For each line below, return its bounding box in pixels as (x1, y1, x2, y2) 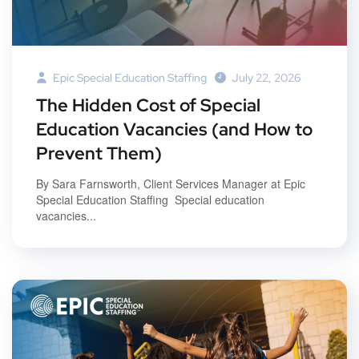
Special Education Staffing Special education (36, 192, 264, 208)
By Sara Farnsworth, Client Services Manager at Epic (36, 175, 305, 192)
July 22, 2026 (232, 71, 301, 86)
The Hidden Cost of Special (36, 94, 260, 118)
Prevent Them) (36, 142, 166, 166)
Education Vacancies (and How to (36, 118, 313, 142)
